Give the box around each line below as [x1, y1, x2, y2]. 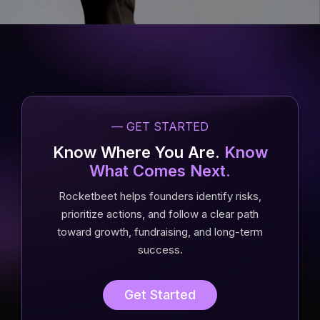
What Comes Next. [89, 161, 231, 180]
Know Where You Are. [52, 143, 224, 161]
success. [137, 243, 183, 256]
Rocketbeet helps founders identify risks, [59, 189, 261, 203]
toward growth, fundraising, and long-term [57, 225, 263, 239]
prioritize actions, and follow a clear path [61, 207, 259, 221]
